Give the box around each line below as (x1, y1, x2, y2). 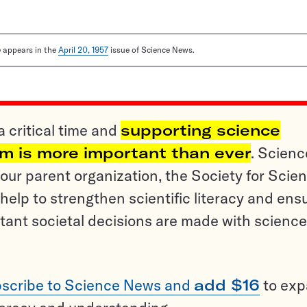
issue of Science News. (108, 45, 195, 56)
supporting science (121, 121, 280, 140)
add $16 (194, 275, 260, 295)
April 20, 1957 (58, 45, 108, 56)
